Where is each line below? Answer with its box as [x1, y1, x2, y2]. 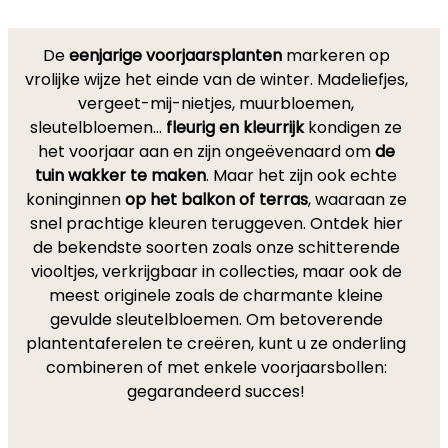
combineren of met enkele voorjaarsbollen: [45, 356, 387, 379]
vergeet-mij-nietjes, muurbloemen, [78, 92, 354, 115]
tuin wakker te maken [35, 164, 206, 187]
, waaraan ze [307, 188, 407, 211]
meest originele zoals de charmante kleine [49, 284, 383, 307]
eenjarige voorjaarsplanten [68, 44, 282, 67]
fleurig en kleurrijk [166, 116, 304, 139]
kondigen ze [304, 116, 402, 139]
